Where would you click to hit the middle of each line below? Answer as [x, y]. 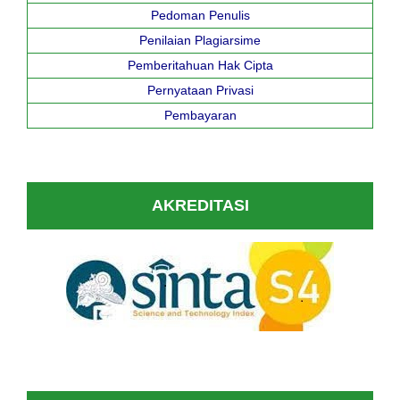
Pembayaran [200, 116]
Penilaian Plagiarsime [200, 41]
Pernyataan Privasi [200, 91]
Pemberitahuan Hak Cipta [200, 66]
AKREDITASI [200, 206]
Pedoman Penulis [200, 16]
